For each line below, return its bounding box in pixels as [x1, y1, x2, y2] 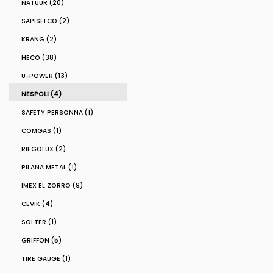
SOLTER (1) [21, 218, 57, 227]
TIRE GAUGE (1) [21, 254, 71, 263]
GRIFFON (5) [21, 236, 62, 245]
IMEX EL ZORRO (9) [21, 181, 83, 190]
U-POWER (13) [21, 71, 68, 80]
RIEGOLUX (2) [21, 144, 66, 154]
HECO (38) [21, 53, 57, 62]
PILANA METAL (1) [21, 163, 77, 172]
